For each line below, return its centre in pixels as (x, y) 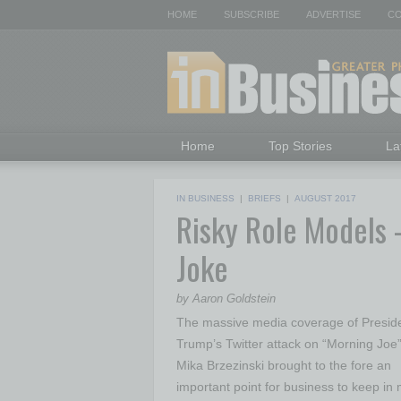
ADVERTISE (333, 14)
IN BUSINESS (205, 198)
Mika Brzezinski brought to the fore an (284, 365)
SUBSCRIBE (252, 14)
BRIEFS (264, 198)
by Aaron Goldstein (226, 299)
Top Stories (300, 146)
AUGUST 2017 (325, 198)
